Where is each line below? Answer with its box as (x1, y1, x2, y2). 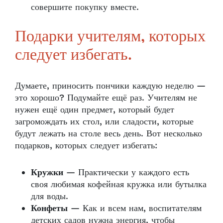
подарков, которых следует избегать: (15, 139, 157, 151)
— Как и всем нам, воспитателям (68, 202, 202, 214)
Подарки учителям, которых (15, 29, 206, 45)
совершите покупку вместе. (31, 1, 142, 13)
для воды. (31, 190, 71, 202)
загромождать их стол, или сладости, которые (15, 115, 194, 127)
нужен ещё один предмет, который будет (15, 104, 174, 115)
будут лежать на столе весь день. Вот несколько (15, 127, 202, 139)
